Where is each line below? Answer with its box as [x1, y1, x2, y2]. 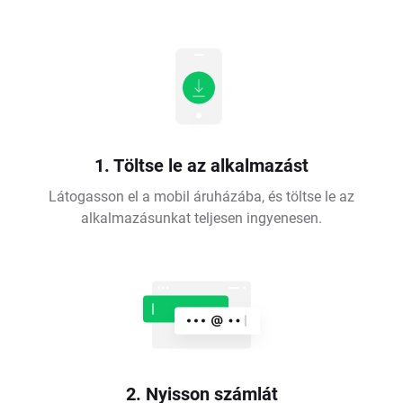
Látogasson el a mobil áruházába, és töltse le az [49, 186, 354, 206]
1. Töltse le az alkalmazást [94, 153, 309, 177]
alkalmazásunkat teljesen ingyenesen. [81, 208, 322, 228]
